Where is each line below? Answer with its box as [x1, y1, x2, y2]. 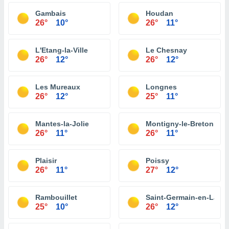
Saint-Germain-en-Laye [146, 193, 226, 201]
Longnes [146, 83, 177, 91]
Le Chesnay [146, 46, 187, 54]
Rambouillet [35, 193, 77, 201]
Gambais [35, 9, 66, 17]
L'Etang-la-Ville [35, 46, 88, 54]
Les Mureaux [35, 83, 80, 91]
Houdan [146, 9, 173, 17]
